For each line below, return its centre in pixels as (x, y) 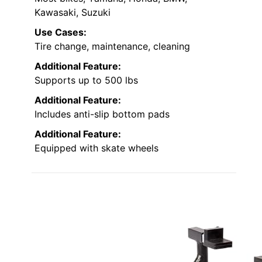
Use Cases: (61, 32)
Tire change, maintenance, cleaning (112, 46)
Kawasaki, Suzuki (73, 13)
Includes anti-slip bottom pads (102, 114)
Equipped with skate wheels (96, 148)
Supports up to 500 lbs (86, 80)
